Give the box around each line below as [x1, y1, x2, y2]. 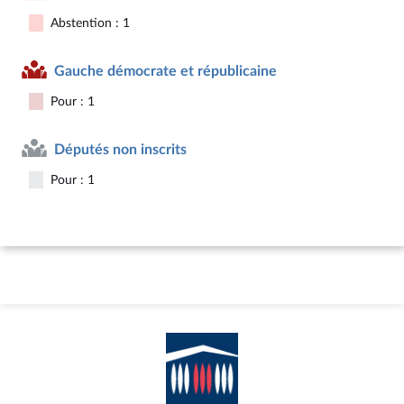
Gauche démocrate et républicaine [54, 63, 277, 78]
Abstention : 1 [50, 16, 130, 30]
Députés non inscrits [54, 142, 187, 157]
